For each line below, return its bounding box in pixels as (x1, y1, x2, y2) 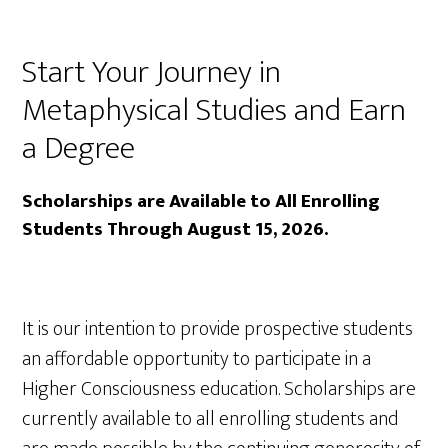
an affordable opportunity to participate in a (22, 342, 372, 376)
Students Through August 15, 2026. (22, 214, 329, 245)
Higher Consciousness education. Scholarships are (22, 372, 417, 406)
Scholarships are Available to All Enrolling (22, 186, 381, 217)
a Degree (22, 122, 136, 175)
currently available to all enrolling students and (22, 402, 399, 436)
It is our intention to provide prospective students (22, 312, 414, 346)
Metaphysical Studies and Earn (22, 84, 407, 137)
